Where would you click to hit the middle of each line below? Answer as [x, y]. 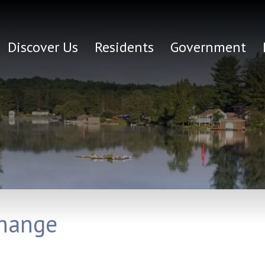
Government [208, 47]
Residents [124, 47]
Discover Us [43, 47]
